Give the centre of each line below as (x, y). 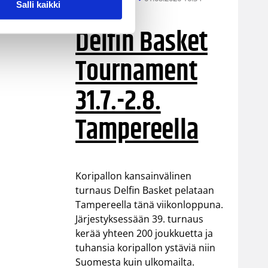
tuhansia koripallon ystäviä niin (146, 248)
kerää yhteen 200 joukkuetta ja (144, 234)
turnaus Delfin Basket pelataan (145, 191)
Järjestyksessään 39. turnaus (140, 219)
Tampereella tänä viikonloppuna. (150, 205)
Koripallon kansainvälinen (134, 176)
